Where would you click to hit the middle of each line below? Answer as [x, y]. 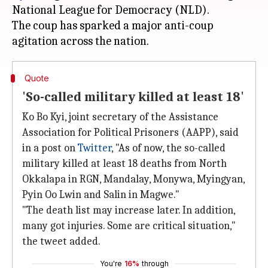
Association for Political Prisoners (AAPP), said [130, 133]
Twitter [95, 148]
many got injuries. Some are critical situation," [129, 226]
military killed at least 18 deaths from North [124, 164]
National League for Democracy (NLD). [111, 10]
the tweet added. [61, 241]
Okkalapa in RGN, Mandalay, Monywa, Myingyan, [133, 179]
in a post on [50, 148]
